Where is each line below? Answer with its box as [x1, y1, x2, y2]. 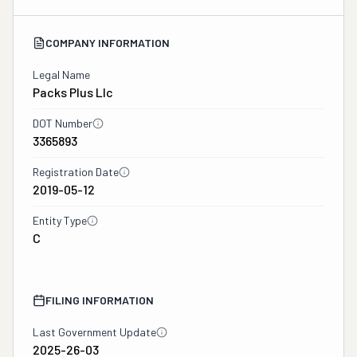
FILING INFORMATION [45, 293, 154, 307]
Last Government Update [33, 325, 156, 339]
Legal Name [33, 68, 90, 81]
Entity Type [33, 214, 87, 227]
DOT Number [33, 116, 92, 130]
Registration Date [33, 165, 119, 178]
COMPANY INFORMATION [45, 36, 170, 49]
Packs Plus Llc [33, 84, 113, 100]
